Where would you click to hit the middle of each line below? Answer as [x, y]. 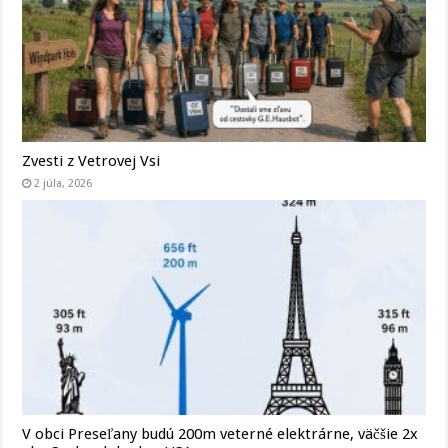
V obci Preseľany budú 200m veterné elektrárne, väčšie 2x [220, 433]
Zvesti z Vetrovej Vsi [91, 160]
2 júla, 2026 [63, 183]
